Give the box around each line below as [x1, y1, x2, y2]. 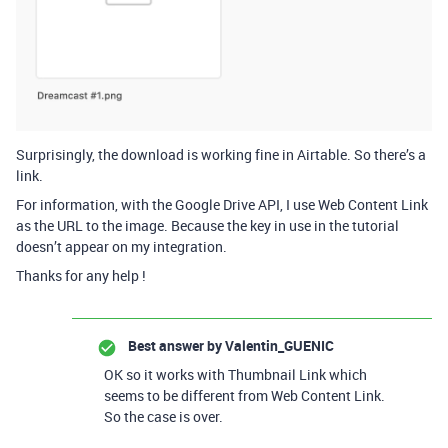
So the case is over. [104, 407, 223, 427]
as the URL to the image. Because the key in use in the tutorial [16, 216, 399, 236]
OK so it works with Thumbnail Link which [104, 365, 367, 385]
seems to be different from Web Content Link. [104, 386, 385, 406]
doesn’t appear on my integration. [16, 237, 227, 257]
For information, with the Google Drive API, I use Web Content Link [16, 195, 428, 215]
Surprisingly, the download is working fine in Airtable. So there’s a [16, 145, 426, 165]
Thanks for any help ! [16, 266, 146, 286]
